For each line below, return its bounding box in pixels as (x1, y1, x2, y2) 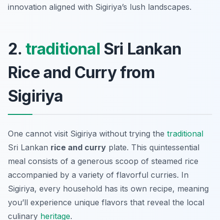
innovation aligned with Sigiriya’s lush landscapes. (8, 2, 192, 12)
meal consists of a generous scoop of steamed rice (8, 156, 198, 166)
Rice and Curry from (8, 63, 155, 82)
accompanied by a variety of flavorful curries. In (8, 170, 189, 180)
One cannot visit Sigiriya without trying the (8, 129, 167, 139)
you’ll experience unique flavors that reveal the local (8, 197, 204, 208)
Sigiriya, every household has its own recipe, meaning (8, 184, 209, 194)
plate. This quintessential (106, 142, 199, 153)
